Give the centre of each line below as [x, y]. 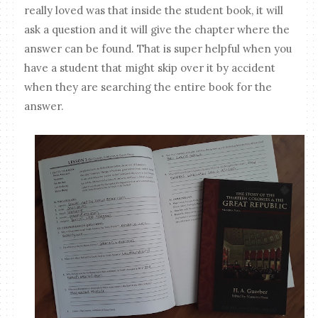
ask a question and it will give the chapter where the [157, 30]
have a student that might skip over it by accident [150, 68]
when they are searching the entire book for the [148, 87]
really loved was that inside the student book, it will [154, 11]
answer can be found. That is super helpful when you [158, 49]
